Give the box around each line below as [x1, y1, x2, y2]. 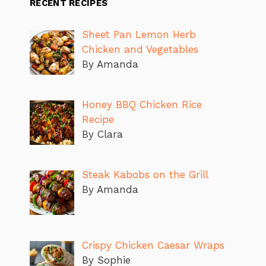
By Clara [81, 128, 123, 140]
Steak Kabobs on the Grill [81, 169, 208, 181]
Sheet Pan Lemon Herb [81, 28, 196, 40]
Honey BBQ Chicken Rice [81, 98, 202, 110]
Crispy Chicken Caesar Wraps [81, 239, 224, 251]
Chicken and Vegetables [81, 43, 198, 55]
